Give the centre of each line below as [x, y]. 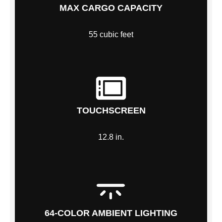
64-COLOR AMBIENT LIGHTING [111, 213]
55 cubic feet [111, 34]
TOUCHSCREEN [111, 111]
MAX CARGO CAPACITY [111, 8]
